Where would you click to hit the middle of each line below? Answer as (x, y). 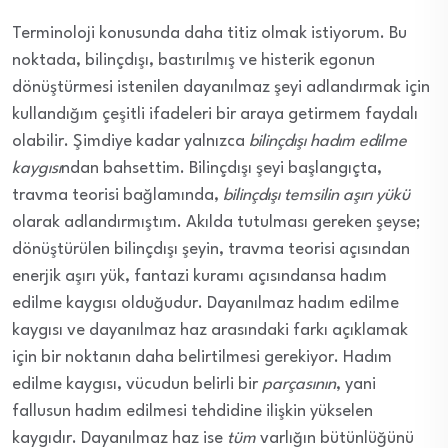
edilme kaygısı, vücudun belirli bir (137, 384)
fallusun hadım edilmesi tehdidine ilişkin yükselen (192, 411)
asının (315, 384)
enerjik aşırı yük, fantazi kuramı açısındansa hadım (199, 276)
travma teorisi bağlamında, (117, 195)
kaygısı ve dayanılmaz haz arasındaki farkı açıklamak (210, 330)
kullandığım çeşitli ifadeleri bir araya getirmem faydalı (215, 114)
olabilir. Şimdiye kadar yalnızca (130, 141)
